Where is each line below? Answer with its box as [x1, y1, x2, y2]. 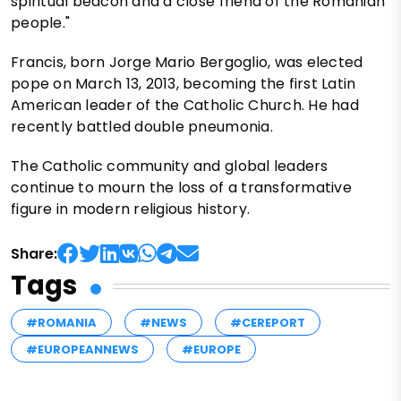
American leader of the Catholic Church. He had [11, 95, 359, 116]
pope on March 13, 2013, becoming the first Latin [11, 73, 356, 95]
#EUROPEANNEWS [26, 341, 139, 359]
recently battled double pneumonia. [11, 116, 273, 138]
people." [11, 13, 71, 34]
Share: [11, 243, 57, 265]
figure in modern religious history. [11, 199, 251, 220]
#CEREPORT [230, 314, 305, 332]
